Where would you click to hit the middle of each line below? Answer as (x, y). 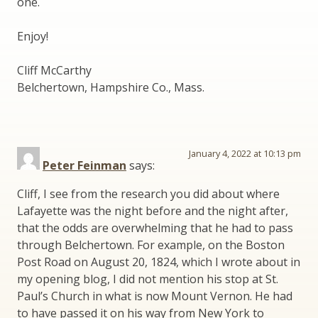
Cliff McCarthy (54, 70)
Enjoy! (33, 36)
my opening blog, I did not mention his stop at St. (148, 279)
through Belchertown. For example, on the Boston (151, 245)
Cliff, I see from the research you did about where (148, 193)
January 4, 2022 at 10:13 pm (245, 153)
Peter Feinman (84, 165)
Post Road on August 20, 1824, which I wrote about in (159, 262)
